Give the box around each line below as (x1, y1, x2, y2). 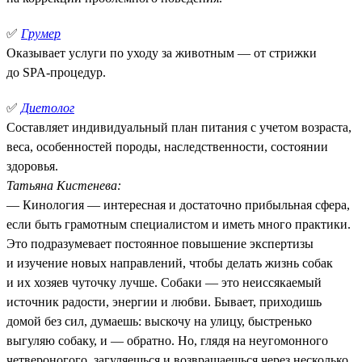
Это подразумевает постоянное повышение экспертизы (6, 236, 314, 250)
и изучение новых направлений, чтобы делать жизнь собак (6, 255, 333, 270)
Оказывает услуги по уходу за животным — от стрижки (6, 45, 317, 60)
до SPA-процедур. (6, 65, 106, 79)
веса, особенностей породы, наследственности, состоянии (6, 139, 328, 154)
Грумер (21, 26, 61, 40)
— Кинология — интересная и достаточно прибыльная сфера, (6, 197, 350, 212)
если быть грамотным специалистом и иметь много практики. (6, 217, 351, 231)
